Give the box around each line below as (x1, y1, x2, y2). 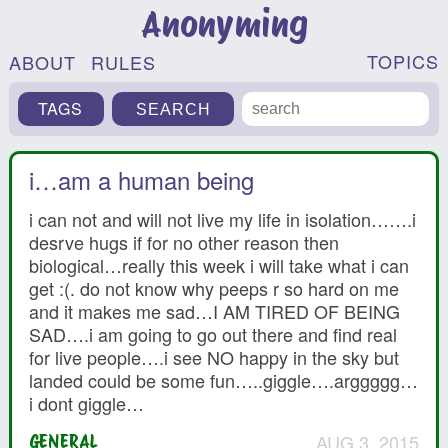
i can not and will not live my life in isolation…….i (29, 205, 417, 232)
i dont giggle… (29, 389, 145, 416)
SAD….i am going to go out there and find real (29, 320, 398, 347)
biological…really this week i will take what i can (29, 251, 410, 278)
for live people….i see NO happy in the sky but (29, 343, 400, 370)
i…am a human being (29, 161, 255, 197)
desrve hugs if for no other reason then (29, 228, 340, 255)
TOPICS (367, 48, 440, 74)
